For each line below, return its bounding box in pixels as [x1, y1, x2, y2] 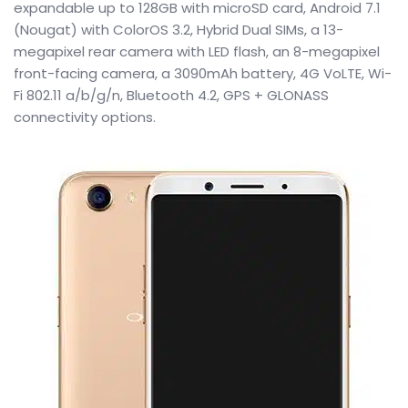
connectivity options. [14, 107, 156, 127]
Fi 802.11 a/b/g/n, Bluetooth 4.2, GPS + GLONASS [14, 86, 329, 105]
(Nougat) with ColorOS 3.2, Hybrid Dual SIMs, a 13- [14, 20, 343, 39]
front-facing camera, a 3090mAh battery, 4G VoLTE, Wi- [14, 64, 392, 83]
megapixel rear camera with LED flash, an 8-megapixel [14, 42, 380, 61]
